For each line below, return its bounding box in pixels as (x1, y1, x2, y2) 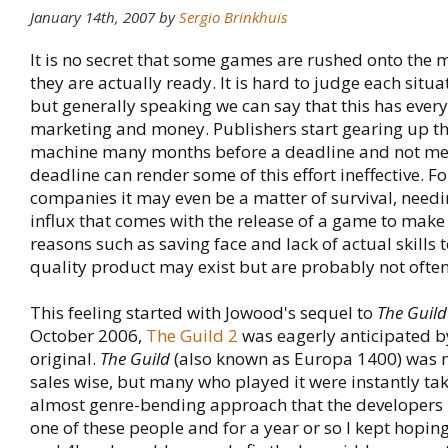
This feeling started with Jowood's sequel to (30, 301, 377, 324)
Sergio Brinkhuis (179, 7, 287, 27)
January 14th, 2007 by (30, 7, 179, 27)
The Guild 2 (146, 324, 238, 347)
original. (30, 347, 100, 370)
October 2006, (30, 324, 146, 347)
